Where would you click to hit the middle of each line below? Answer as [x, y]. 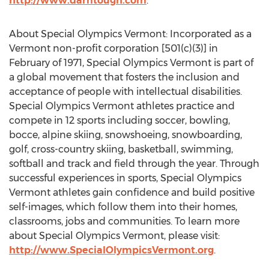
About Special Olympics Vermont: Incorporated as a [130, 34]
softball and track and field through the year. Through [134, 164]
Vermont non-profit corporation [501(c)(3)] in [113, 48]
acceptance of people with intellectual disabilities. [125, 92]
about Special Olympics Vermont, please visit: [114, 236]
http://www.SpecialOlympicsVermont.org [111, 250]
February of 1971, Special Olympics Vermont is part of [131, 63]
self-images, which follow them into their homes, [123, 207]
